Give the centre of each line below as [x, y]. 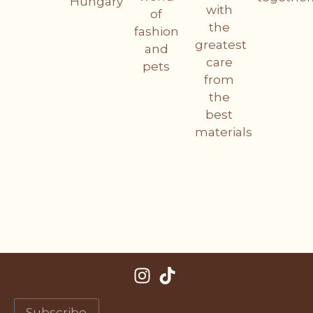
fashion [156, 31]
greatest [220, 44]
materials [223, 132]
